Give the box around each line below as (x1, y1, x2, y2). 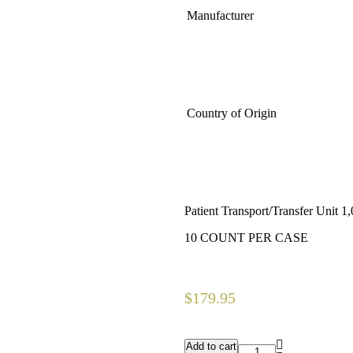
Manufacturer (187, 9, 254, 22)
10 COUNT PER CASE (184, 231, 308, 244)
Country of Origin (187, 106, 277, 120)
